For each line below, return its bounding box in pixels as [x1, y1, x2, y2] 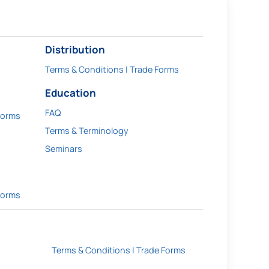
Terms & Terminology [44, 125, 128, 136]
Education [44, 86, 96, 100]
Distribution [44, 43, 105, 56]
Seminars [44, 143, 82, 154]
